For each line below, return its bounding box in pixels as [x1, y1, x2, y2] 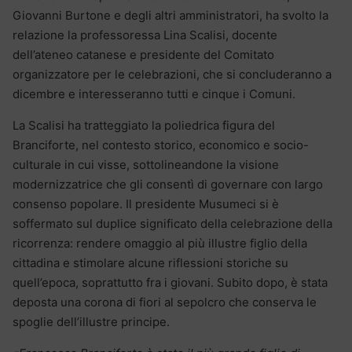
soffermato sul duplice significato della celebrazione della [13, 215, 332, 231]
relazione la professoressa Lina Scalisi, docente [13, 27, 277, 42]
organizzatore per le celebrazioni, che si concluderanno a [13, 66, 332, 82]
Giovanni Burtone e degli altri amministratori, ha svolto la [13, 7, 328, 23]
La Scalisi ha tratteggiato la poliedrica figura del [13, 117, 275, 133]
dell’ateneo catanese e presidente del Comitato [13, 46, 274, 62]
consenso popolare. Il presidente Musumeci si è [13, 196, 279, 211]
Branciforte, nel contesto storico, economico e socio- [13, 137, 309, 152]
